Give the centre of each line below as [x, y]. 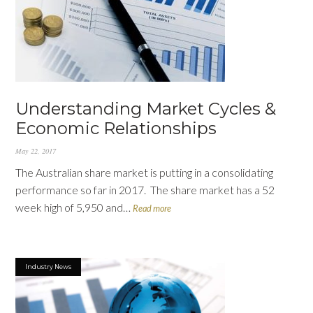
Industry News [49, 267]
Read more [152, 208]
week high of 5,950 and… [74, 207]
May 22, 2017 [36, 151]
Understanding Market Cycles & [146, 109]
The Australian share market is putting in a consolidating [145, 172]
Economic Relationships [116, 128]
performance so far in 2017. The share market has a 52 [145, 190]
